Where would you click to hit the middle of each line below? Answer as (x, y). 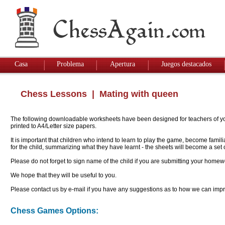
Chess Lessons (54, 94)
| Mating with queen (133, 94)
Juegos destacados (186, 64)
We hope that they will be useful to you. (64, 175)
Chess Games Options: (54, 211)
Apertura (122, 64)
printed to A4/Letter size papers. (53, 126)
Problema (70, 64)
